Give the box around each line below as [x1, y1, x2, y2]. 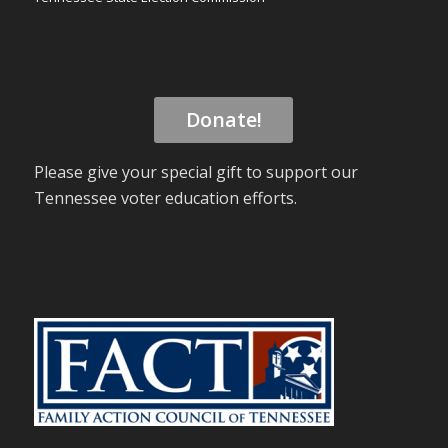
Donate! [185, 105, 262, 133]
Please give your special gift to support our [33, 161, 358, 184]
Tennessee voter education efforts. [33, 187, 297, 210]
